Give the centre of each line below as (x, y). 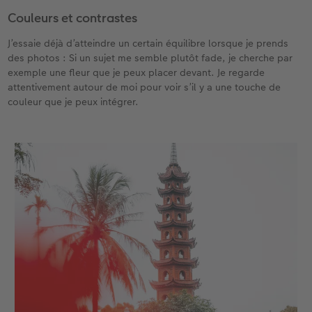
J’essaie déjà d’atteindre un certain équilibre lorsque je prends (148, 44)
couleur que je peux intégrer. (73, 102)
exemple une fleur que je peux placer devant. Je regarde (136, 73)
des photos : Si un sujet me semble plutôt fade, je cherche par (150, 58)
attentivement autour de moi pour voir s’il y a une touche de (145, 87)
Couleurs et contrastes (73, 18)
